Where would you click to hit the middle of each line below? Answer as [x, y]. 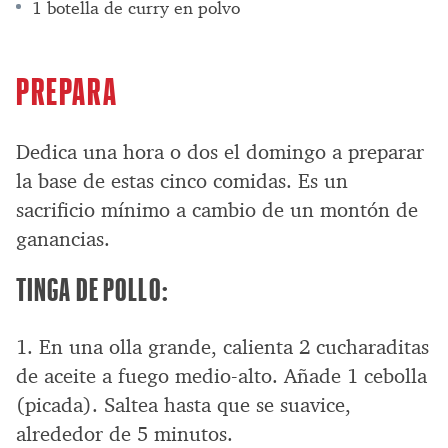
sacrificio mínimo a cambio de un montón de [217, 209]
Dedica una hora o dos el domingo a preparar [220, 151]
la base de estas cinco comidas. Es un [182, 180]
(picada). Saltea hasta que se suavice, [183, 404]
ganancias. [63, 238]
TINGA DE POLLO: [92, 288]
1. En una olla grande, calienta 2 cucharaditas [222, 346]
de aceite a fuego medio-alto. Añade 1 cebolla [221, 375]
